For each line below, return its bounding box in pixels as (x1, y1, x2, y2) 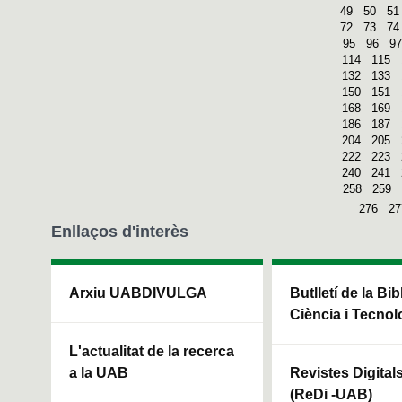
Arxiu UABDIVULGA (69, 284, 207, 301)
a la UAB (69, 364, 128, 380)
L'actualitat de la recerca (69, 343, 234, 359)
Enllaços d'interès (51, 222, 188, 240)
